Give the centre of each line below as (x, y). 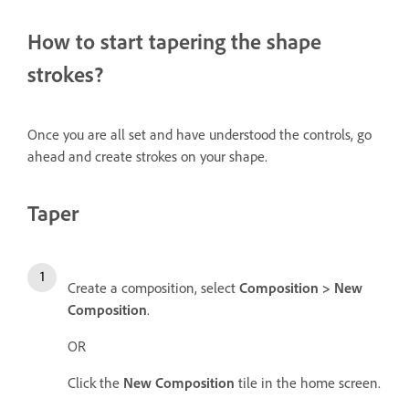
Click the (95, 383)
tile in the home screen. (308, 383)
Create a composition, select (152, 288)
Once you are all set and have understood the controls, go (199, 134)
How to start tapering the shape (174, 41)
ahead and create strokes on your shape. (147, 156)
